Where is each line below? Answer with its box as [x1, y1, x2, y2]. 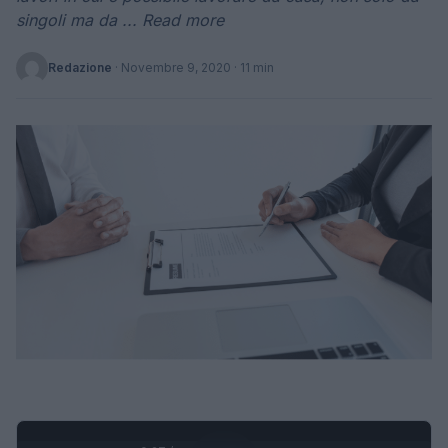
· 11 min [231, 60, 274, 75]
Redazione [48, 60, 112, 75]
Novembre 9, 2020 [121, 60, 231, 75]
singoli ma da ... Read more [16, 10, 224, 30]
